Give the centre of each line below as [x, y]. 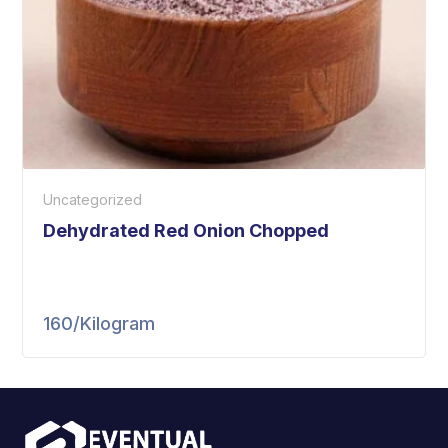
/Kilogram [114, 324]
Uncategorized [93, 200]
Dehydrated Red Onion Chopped [186, 231]
